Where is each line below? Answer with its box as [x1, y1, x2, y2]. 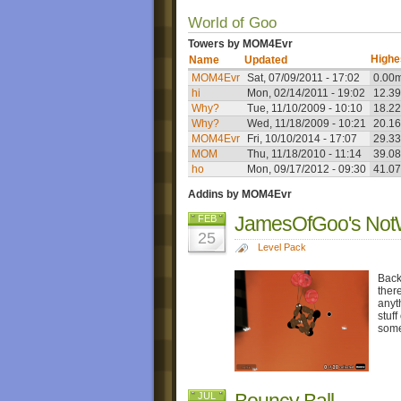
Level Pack [257, 241, 306, 252]
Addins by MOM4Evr [188, 188, 292, 201]
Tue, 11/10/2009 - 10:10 [247, 102, 363, 115]
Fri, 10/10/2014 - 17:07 [247, 132, 357, 146]
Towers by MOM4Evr [188, 38, 293, 50]
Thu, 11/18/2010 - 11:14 [247, 148, 362, 161]
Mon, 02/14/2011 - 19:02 [247, 87, 365, 100]
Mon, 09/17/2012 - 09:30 [247, 163, 366, 176]
